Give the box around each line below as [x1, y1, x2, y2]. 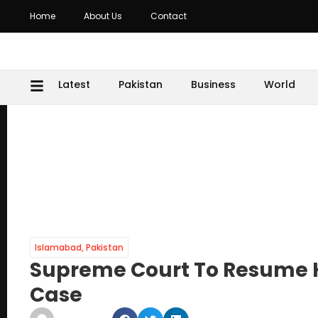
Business [191, 77, 236, 92]
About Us [84, 10, 122, 22]
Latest [58, 77, 90, 92]
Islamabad [35, 241, 82, 253]
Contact [150, 10, 187, 22]
